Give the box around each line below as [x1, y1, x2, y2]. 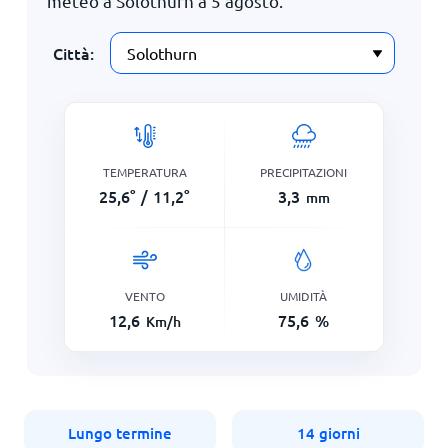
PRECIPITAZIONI [260, 163, 347, 180]
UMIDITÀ [280, 287, 327, 304]
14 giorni [296, 422, 360, 443]
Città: [52, 42, 94, 64]
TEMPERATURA [102, 163, 187, 180]
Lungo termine [68, 422, 172, 443]
